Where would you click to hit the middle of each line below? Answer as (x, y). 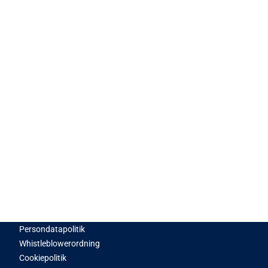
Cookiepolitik (43, 258)
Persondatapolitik (52, 229)
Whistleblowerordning (60, 243)
